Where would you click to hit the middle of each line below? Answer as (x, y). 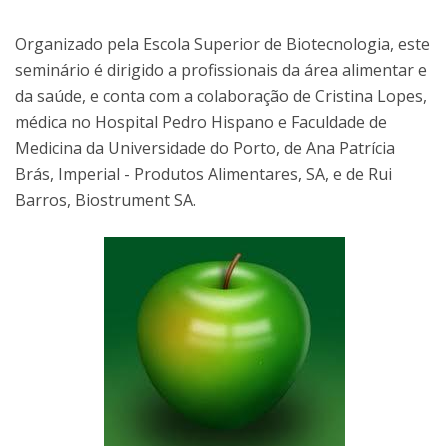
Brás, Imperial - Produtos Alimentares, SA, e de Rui (203, 174)
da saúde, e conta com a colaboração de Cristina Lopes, (221, 96)
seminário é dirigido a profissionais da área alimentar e (221, 70)
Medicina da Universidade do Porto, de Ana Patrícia (205, 148)
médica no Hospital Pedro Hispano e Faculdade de (201, 122)
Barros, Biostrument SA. (105, 200)
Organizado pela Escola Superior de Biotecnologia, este (222, 44)
